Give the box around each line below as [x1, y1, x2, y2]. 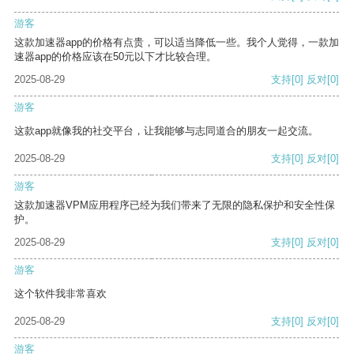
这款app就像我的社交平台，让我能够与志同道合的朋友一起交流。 [14, 125, 318, 137]
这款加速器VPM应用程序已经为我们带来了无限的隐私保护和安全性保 [14, 199, 335, 212]
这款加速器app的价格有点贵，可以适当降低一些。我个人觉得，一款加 [14, 36, 339, 49]
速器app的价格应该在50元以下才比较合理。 [14, 51, 217, 63]
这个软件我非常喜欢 [14, 288, 107, 300]
